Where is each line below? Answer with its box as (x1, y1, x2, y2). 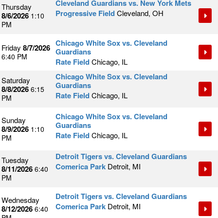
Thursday (1, 1, 32, 12)
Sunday (1, 115, 26, 126)
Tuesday (1, 155, 29, 165)
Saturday (1, 75, 30, 86)
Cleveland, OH (117, 8, 163, 18)
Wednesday (1, 195, 39, 205)
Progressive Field (55, 8, 115, 19)
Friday (1, 42, 21, 53)
